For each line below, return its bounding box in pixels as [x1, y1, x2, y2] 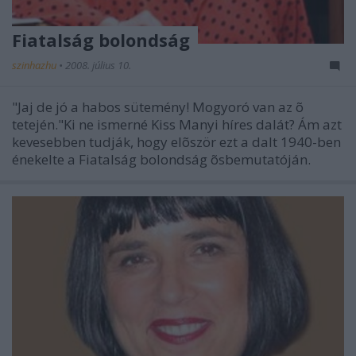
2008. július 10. [65, 58, 131, 72]
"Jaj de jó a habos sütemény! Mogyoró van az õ [12, 98, 304, 116]
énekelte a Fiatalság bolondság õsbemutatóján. [12, 150, 311, 168]
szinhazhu [12, 58, 59, 72]
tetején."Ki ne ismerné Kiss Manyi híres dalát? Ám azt [12, 115, 342, 133]
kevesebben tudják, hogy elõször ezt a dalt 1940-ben [12, 133, 341, 151]
